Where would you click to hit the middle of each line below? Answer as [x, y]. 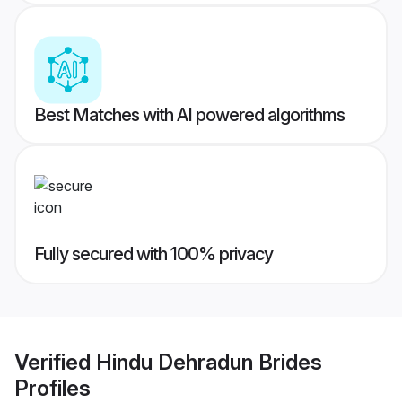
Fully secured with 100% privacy [153, 254]
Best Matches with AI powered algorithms [189, 115]
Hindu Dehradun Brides [209, 362]
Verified [55, 362]
